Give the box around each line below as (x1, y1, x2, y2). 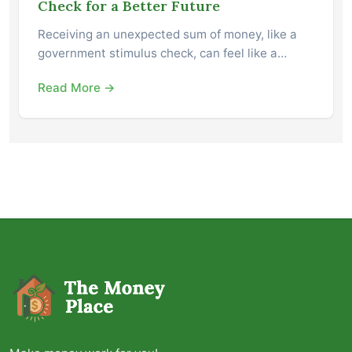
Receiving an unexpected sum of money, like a (38, 27, 297, 42)
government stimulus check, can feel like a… (38, 46, 287, 61)
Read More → (38, 80, 115, 96)
